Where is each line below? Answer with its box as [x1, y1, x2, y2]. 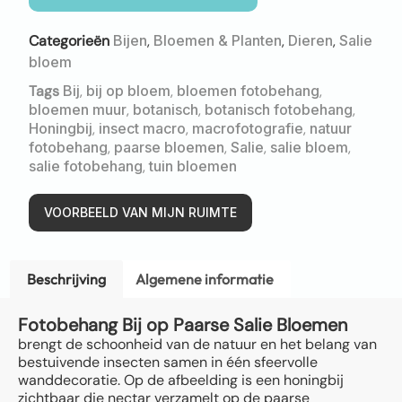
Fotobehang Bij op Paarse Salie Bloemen [18, 312, 347, 336]
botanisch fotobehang [205, 100, 353, 119]
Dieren [288, 31, 333, 50]
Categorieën [29, 31, 109, 51]
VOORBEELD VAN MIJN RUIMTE [44, 205, 237, 221]
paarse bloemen [114, 138, 224, 157]
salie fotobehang [29, 157, 143, 176]
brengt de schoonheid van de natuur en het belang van [18, 334, 377, 354]
